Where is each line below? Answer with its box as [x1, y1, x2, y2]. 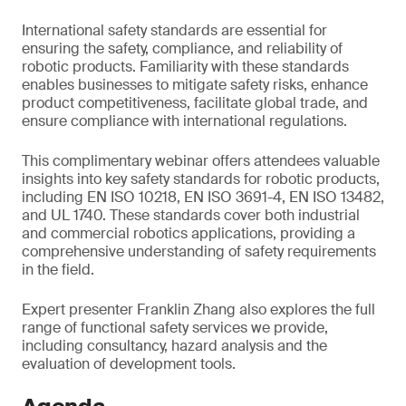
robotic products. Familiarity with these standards [22, 57, 349, 76]
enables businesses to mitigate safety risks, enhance [22, 75, 368, 94]
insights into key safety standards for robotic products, [22, 169, 380, 188]
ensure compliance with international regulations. [22, 111, 347, 130]
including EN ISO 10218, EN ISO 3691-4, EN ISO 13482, [22, 188, 384, 207]
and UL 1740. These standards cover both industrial [22, 206, 360, 225]
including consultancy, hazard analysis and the [22, 336, 327, 355]
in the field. [22, 260, 94, 279]
